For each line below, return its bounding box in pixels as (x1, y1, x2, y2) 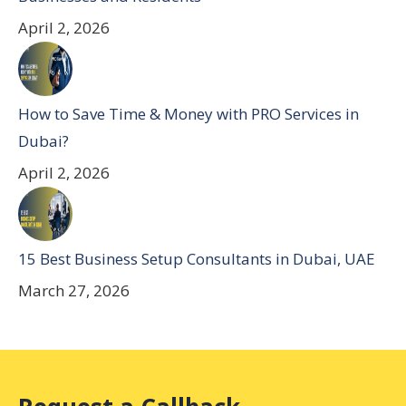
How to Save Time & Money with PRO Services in (18, 103, 359, 124)
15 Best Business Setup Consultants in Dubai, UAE (18, 248, 375, 269)
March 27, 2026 (18, 280, 130, 301)
